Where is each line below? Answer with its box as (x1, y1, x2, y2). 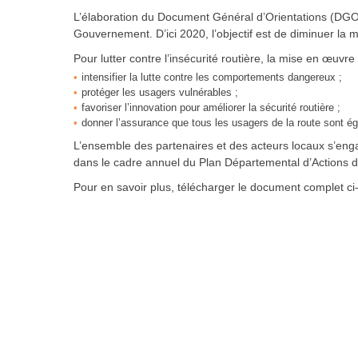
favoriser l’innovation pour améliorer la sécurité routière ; (82, 101, 340, 113)
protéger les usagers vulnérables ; (82, 86, 238, 98)
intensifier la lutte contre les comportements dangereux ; (82, 71, 342, 83)
